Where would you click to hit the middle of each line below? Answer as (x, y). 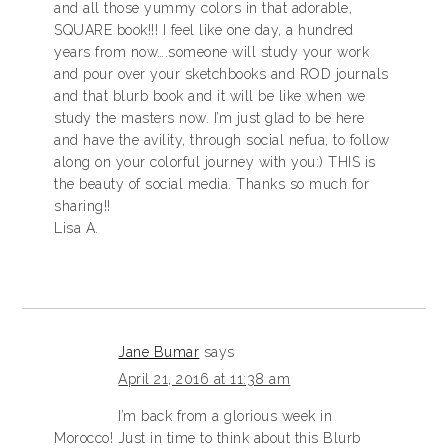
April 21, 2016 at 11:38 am (204, 379)
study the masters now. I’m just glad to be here (209, 118)
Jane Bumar (159, 352)
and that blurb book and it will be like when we (210, 96)
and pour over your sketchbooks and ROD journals (221, 74)
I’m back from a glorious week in (225, 416)
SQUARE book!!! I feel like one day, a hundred (204, 30)
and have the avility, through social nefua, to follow (222, 140)
